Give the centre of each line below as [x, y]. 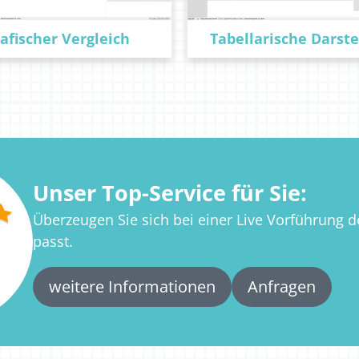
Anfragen [281, 286]
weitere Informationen [132, 286]
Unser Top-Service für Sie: [169, 192]
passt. [52, 241]
